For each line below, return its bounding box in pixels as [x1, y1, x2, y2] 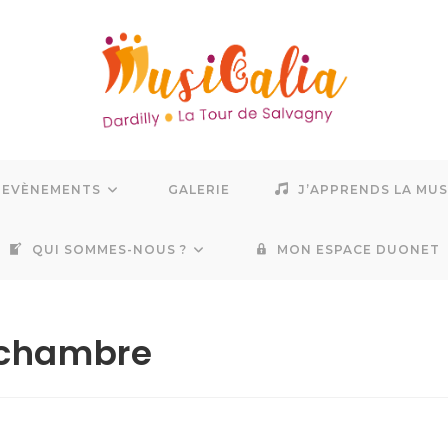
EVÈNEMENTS [2, 182, 101, 197]
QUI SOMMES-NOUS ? [31, 242, 187, 257]
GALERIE [168, 182, 230, 197]
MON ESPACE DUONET [277, 242, 441, 257]
